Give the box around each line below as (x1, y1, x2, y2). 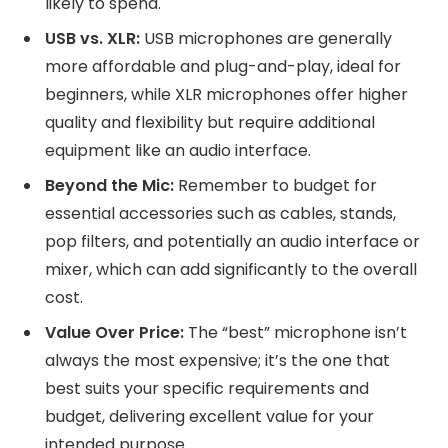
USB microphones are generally (140, 27, 392, 51)
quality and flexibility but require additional (45, 111, 375, 135)
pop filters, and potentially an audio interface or (45, 230, 420, 254)
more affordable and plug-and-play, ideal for (45, 55, 401, 79)
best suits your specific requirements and (45, 377, 369, 401)
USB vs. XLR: (45, 27, 140, 51)
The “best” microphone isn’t (184, 321, 407, 345)
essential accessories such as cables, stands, (45, 202, 396, 226)
